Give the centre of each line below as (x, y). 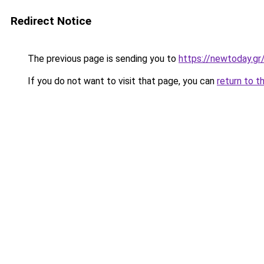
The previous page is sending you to (102, 59)
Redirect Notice (51, 21)
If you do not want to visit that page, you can (121, 81)
